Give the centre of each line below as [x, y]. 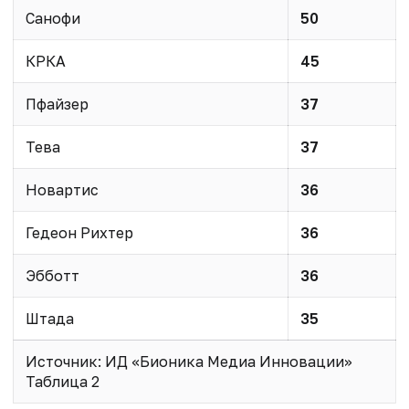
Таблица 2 [62, 381]
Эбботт [52, 275]
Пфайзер [57, 104]
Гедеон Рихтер [79, 232]
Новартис [62, 189]
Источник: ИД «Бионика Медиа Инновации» [189, 361]
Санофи [52, 18]
